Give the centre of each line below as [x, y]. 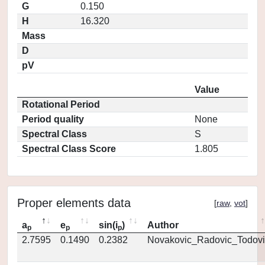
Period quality [53, 119]
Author [163, 225]
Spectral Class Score [69, 149]
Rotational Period [61, 104]
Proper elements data [74, 203]
